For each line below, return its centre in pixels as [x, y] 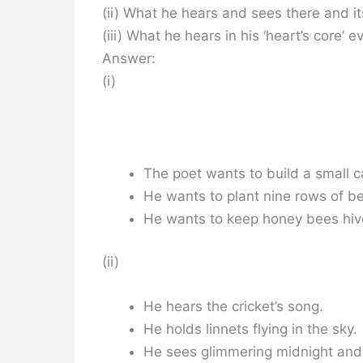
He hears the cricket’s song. [233, 307]
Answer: [129, 59]
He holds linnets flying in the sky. [250, 329]
